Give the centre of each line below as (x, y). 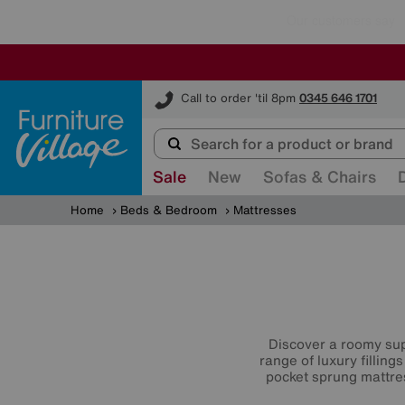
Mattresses (265, 210)
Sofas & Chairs (320, 176)
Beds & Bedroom (169, 210)
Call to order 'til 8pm (238, 99)
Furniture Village (188, 88)
